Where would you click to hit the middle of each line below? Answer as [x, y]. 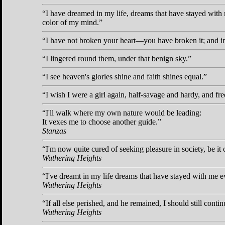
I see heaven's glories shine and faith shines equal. [125, 76]
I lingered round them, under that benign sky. [117, 58]
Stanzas [54, 131]
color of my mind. [71, 22]
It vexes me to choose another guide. [100, 122]
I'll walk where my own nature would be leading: [124, 113]
